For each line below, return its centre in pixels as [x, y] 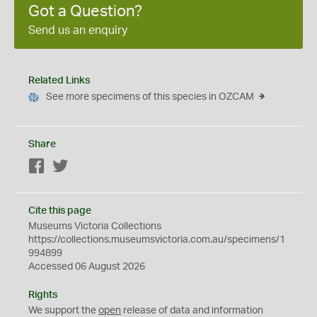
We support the [63, 311]
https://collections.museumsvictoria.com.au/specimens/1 [157, 240]
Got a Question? [85, 11]
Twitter [84, 167]
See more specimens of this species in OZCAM [150, 97]
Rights [43, 295]
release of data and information [192, 311]
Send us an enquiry [78, 30]
